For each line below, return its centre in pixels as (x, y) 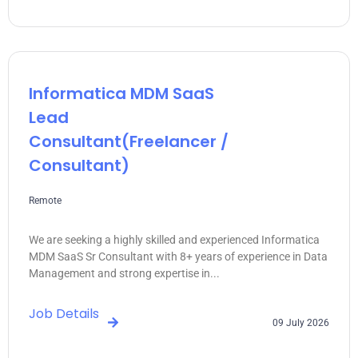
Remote (45, 201)
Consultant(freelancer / (129, 142)
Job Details (64, 314)
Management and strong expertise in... (124, 274)
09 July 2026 (301, 322)
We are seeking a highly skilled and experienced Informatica (174, 240)
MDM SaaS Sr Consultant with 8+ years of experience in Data (178, 257)
